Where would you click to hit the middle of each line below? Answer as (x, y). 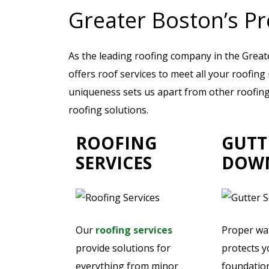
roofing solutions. (108, 110)
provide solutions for (123, 248)
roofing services (134, 230)
